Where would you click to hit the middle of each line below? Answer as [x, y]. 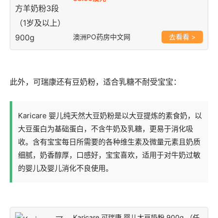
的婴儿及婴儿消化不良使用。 [65, 168]
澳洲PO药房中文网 [102, 36]
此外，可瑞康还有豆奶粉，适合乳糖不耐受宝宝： [95, 82]
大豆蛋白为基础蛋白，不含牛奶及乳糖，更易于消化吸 [106, 128]
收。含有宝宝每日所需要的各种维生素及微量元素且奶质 [109, 142]
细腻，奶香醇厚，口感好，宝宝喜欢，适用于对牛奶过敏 [109, 155]
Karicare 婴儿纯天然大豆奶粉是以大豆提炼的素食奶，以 [110, 115]
